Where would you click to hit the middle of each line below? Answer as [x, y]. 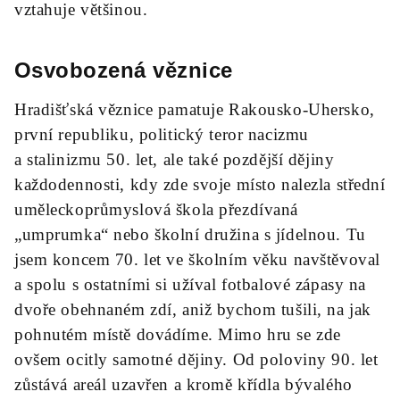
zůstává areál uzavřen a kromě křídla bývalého [183, 384]
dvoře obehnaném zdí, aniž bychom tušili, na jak [193, 309]
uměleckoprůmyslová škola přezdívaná [156, 209]
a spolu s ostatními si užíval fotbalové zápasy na [190, 284]
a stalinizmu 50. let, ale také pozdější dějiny [175, 159]
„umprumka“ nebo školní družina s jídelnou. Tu [190, 234]
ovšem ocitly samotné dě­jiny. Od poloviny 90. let [196, 359]
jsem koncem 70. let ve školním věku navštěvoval [197, 259]
